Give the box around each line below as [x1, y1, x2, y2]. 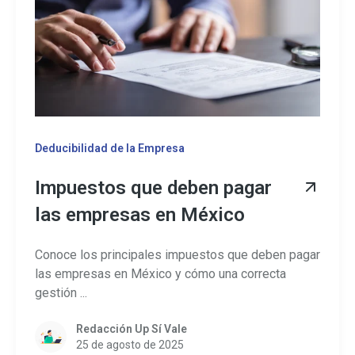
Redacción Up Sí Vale [76, 322, 187, 335]
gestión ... [35, 285, 87, 301]
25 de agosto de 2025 [76, 338, 184, 351]
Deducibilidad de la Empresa [35, 142, 185, 155]
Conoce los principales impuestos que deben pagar [35, 247, 320, 263]
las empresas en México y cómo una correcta [35, 266, 286, 282]
